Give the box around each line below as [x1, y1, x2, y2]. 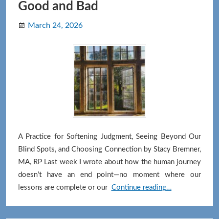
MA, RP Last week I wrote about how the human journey [18, 158, 201, 166]
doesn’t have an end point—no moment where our [18, 171, 201, 178]
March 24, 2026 [27, 21, 83, 29]
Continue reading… [111, 183, 172, 191]
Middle [171, 196, 194, 203]
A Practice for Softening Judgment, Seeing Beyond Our [18, 132, 201, 140]
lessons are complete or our [18, 183, 108, 191]
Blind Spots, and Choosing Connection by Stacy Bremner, [18, 145, 201, 153]
